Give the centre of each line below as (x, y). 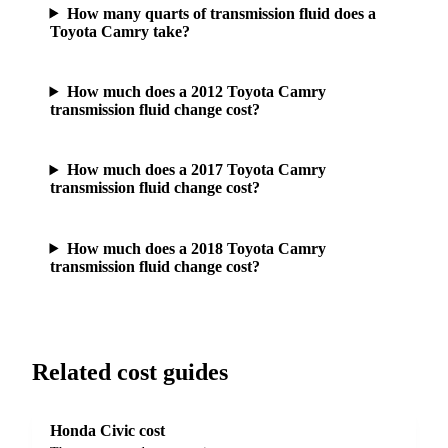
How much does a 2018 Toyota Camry (196, 248)
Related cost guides (130, 371)
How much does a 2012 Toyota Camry (196, 91)
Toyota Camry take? (119, 31)
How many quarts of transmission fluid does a (221, 13)
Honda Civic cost (108, 430)
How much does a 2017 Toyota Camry (196, 170)
